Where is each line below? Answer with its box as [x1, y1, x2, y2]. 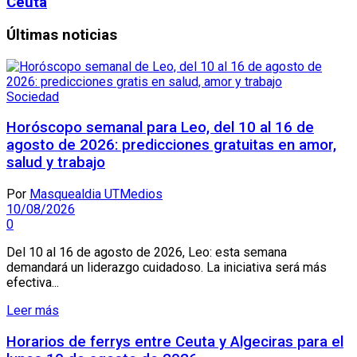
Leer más [6, 303, 59, 319]
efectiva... [6, 275, 59, 291]
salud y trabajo [6, 154, 105, 172]
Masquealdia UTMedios [29, 186, 163, 202]
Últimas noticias [6, 25, 117, 44]
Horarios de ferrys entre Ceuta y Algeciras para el [6, 332, 343, 351]
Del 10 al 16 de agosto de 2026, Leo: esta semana [6, 245, 287, 261]
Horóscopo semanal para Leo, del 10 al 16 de [6, 119, 314, 137]
